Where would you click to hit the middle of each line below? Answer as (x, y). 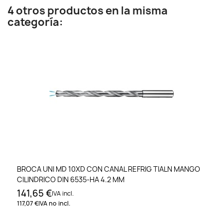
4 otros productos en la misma (88, 11)
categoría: (35, 22)
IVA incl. (63, 194)
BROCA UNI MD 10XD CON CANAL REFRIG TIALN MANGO (109, 169)
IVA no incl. (54, 204)
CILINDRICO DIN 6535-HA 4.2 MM (71, 180)
